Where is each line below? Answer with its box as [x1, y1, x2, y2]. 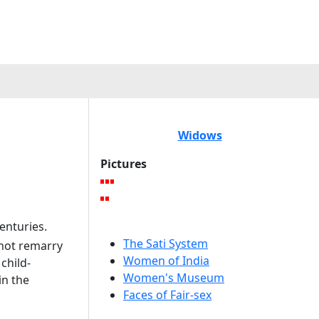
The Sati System [123, 236, 208, 251]
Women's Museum [123, 270, 224, 286]
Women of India [123, 253, 209, 268]
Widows [177, 127, 222, 143]
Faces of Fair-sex [123, 287, 211, 303]
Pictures [100, 156, 147, 172]
